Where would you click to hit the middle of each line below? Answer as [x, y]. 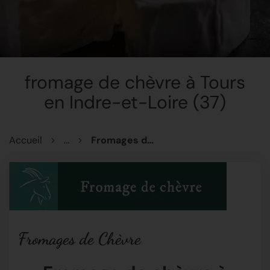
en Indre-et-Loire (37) [135, 102]
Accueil [26, 140]
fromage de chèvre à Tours [135, 82]
